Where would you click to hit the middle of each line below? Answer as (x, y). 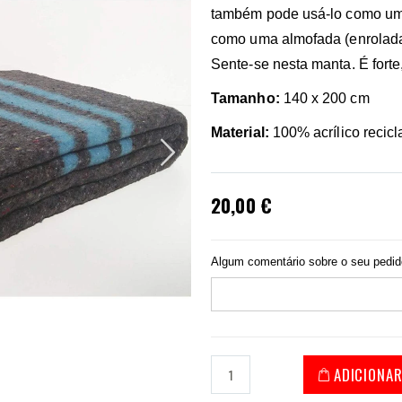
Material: (240, 132)
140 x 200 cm (324, 98)
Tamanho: (245, 98)
